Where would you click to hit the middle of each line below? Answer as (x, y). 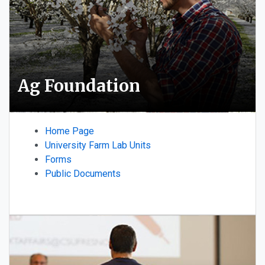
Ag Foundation (79, 85)
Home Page (70, 131)
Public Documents (83, 173)
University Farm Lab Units (98, 145)
